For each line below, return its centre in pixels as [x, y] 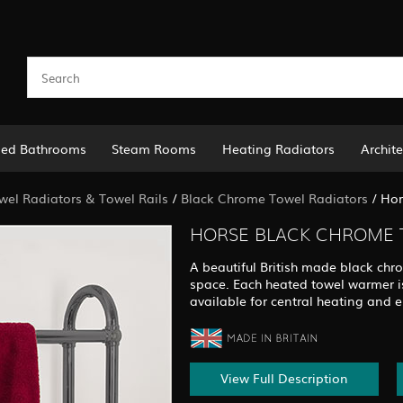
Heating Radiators [279, 148]
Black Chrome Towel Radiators [274, 197]
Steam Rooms [154, 148]
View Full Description [284, 378]
